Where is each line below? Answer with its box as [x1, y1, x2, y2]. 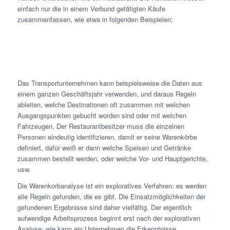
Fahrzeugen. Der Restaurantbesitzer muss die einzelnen [17, 121, 184, 131]
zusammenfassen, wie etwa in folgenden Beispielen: [17, 14, 173, 24]
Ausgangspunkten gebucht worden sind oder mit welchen [17, 110, 186, 121]
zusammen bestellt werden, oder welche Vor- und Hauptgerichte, [17, 154, 208, 164]
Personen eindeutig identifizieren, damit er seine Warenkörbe [17, 132, 197, 142]
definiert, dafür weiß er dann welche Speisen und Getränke [17, 143, 191, 153]
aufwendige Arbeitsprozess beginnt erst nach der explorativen [17, 213, 200, 223]
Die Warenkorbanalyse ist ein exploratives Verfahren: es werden [17, 181, 206, 191]
